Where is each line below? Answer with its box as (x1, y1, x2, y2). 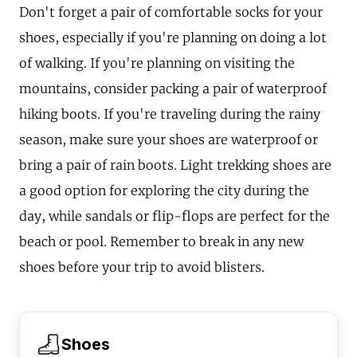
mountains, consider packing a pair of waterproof (19, 80, 327, 96)
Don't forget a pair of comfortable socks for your (19, 3, 323, 20)
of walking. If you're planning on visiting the (19, 54, 295, 71)
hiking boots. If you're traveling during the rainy (19, 105, 320, 122)
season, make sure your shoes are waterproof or (19, 131, 318, 147)
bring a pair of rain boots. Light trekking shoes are (19, 156, 331, 173)
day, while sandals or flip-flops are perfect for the (19, 207, 330, 224)
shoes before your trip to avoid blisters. (19, 258, 265, 275)
